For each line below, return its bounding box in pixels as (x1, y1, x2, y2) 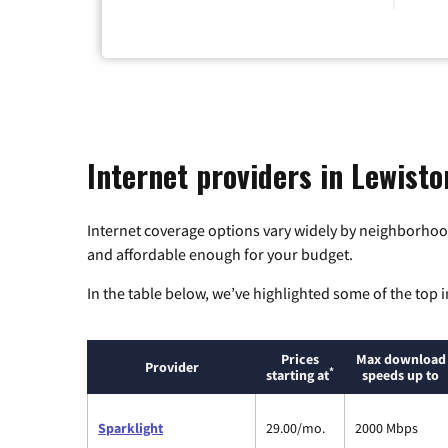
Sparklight (98, 419, 163, 438)
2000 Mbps (355, 419, 418, 438)
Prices (281, 350, 319, 369)
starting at (266, 366, 329, 385)
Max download (355, 350, 446, 369)
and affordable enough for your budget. (87, 244, 353, 265)
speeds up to (362, 366, 439, 385)
